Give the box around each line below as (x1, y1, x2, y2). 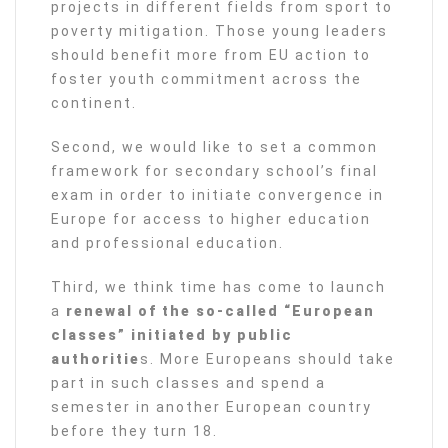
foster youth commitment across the (51, 71, 362, 87)
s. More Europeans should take (140, 351, 395, 367)
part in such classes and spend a (51, 375, 326, 391)
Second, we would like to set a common (51, 139, 378, 155)
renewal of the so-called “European (66, 303, 375, 319)
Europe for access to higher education (51, 211, 371, 227)
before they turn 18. (51, 423, 218, 439)
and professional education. (51, 235, 284, 251)
